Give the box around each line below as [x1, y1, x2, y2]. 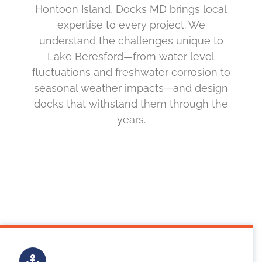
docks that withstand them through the [34, 98, 228, 111]
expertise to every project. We [57, 19, 205, 32]
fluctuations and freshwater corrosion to [32, 66, 230, 79]
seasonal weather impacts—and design [34, 82, 228, 95]
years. [116, 113, 146, 126]
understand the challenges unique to [39, 35, 223, 47]
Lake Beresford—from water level [47, 50, 215, 63]
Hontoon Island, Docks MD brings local [35, 3, 227, 16]
